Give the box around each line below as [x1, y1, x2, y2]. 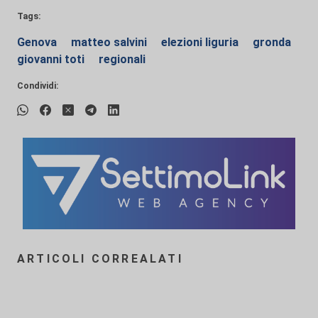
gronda [253, 35, 291, 49]
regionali [99, 53, 146, 66]
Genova [17, 35, 60, 49]
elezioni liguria [161, 35, 241, 49]
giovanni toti [17, 53, 87, 66]
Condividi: [17, 80, 59, 91]
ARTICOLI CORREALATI [17, 252, 183, 266]
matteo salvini [71, 35, 150, 49]
